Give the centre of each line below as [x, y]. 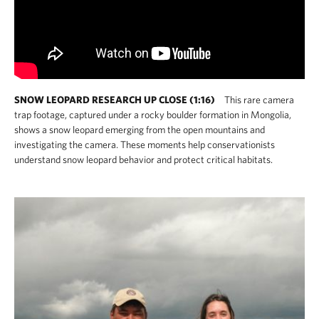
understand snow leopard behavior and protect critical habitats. [143, 159]
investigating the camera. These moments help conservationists [145, 145]
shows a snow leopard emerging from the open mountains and [140, 130]
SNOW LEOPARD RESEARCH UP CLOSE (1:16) [115, 100]
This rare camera [258, 100]
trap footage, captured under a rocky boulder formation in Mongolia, [153, 115]
